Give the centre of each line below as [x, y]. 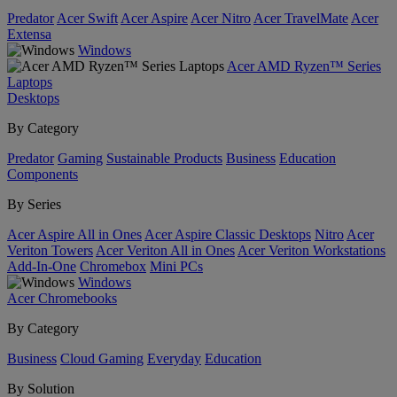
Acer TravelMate [301, 18]
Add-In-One [42, 266]
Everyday [174, 358]
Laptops [30, 82]
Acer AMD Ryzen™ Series [304, 66]
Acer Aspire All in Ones [74, 234]
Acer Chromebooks [62, 298]
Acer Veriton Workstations [311, 250]
